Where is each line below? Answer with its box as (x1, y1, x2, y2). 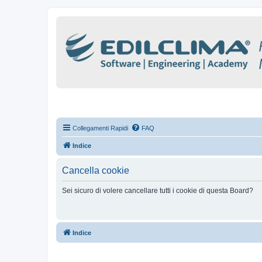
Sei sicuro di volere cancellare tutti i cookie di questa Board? (62, 187, 253, 195)
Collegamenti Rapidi (73, 125, 128, 132)
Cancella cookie (62, 166, 129, 175)
